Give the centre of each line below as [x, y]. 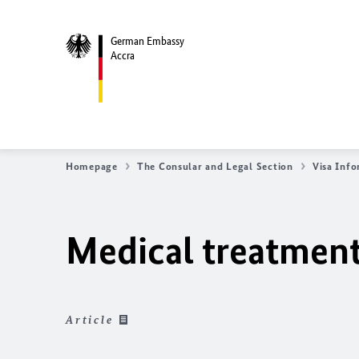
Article [90, 320]
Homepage [92, 166]
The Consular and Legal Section [215, 166]
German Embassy [147, 41]
